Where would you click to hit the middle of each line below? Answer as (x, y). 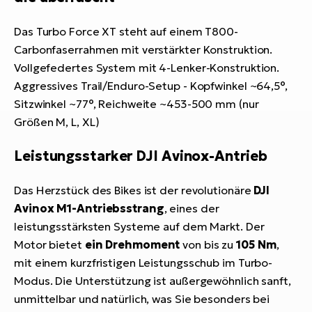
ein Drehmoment (132, 245)
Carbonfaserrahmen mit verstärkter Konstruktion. (143, 50)
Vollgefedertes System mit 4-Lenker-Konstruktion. (147, 68)
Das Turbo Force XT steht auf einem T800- (126, 32)
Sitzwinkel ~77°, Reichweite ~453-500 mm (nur (136, 104)
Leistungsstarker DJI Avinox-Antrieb (141, 156)
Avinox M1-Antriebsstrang (89, 209)
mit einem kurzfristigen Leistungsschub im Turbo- (143, 263)
